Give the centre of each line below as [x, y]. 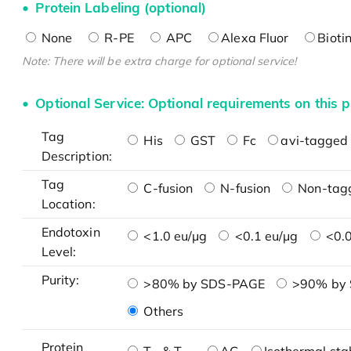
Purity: [60, 280]
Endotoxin [71, 232]
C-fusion [167, 188]
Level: [59, 252]
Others [162, 311]
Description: [76, 156]
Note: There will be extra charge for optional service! [159, 62]
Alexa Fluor [255, 38]
